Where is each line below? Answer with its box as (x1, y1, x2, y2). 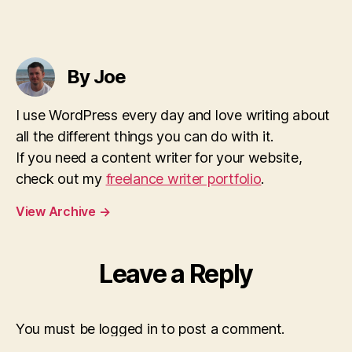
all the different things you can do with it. (16, 128, 274, 145)
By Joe (67, 65, 126, 88)
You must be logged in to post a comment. (16, 321, 285, 337)
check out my (16, 170, 106, 187)
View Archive (16, 203, 99, 219)
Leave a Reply (99, 258, 253, 289)
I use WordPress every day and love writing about (16, 107, 331, 123)
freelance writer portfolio (105, 170, 262, 187)
